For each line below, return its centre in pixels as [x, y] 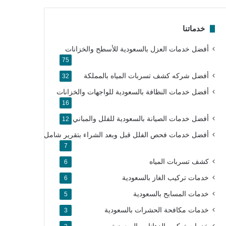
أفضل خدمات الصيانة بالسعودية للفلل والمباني [140, 119]
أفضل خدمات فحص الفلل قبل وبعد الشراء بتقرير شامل [126, 135]
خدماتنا [193, 29]
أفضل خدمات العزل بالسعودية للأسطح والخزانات [137, 49]
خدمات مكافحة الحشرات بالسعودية [156, 210]
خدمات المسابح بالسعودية [171, 194]
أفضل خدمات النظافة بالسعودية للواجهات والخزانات [132, 92]
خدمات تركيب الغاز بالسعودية [165, 178]
